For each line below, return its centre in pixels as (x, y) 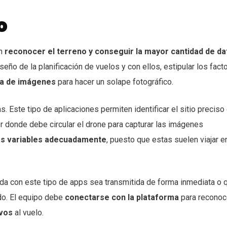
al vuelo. (28, 213)
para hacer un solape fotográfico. (115, 82)
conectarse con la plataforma (122, 197)
